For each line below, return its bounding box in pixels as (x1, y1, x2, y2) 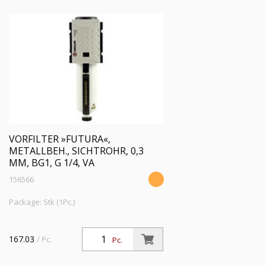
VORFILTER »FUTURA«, (9, 132, 110, 145)
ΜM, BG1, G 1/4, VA (9, 156, 94, 169)
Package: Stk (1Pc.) (9, 197, 75, 207)
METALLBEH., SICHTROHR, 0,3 (9, 144, 144, 157)
